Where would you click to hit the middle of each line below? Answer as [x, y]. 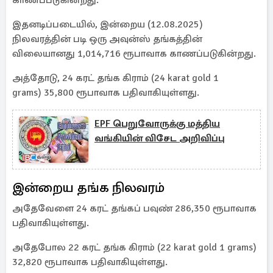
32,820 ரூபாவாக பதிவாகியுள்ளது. [90, 262]
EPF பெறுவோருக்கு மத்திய [157, 124]
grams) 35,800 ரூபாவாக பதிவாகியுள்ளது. [106, 93]
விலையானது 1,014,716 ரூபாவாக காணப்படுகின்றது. [134, 54]
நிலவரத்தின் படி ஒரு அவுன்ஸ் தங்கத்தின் [107, 39]
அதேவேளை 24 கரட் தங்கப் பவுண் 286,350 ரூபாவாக [134, 208]
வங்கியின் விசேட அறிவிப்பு [160, 138]
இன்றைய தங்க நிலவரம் [88, 187]
